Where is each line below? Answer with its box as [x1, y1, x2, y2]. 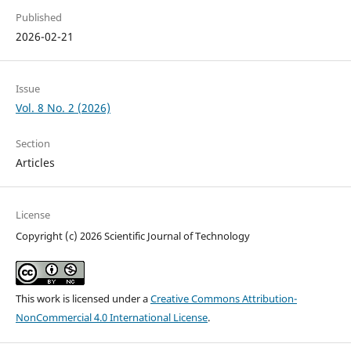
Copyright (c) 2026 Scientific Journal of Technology [15, 229, 250, 244]
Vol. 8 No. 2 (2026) [15, 100, 110, 116]
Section [15, 136, 50, 151]
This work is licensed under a [15, 291, 150, 306]
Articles [15, 155, 55, 171]
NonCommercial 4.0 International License [15, 310, 208, 325]
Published [15, 10, 62, 25]
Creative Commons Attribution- [150, 291, 297, 306]
